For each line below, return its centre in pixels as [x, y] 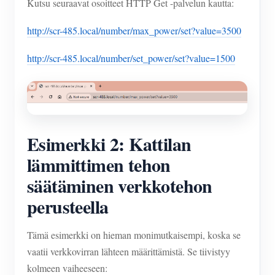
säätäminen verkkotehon [120, 186]
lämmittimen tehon [99, 165]
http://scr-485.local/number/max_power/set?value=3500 [134, 31]
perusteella [68, 207]
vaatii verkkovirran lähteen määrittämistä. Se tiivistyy [129, 252]
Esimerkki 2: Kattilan [109, 144]
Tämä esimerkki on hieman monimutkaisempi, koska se [134, 235]
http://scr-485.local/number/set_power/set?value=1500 [131, 58]
